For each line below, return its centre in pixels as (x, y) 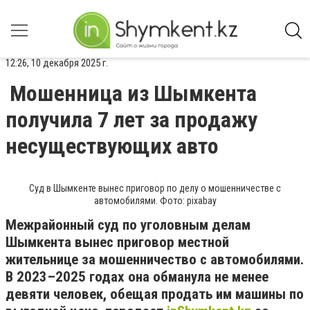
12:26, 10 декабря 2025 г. (57, 63)
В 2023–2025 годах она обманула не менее (137, 277)
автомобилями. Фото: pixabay (155, 201)
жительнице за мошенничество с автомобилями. (155, 259)
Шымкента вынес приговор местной (117, 242)
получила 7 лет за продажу (131, 120)
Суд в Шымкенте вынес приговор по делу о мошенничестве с (155, 188)
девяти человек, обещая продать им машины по (155, 294)
